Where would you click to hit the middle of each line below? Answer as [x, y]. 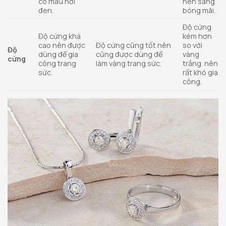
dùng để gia [59, 54]
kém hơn [197, 36]
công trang [58, 64]
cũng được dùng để [129, 54]
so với [193, 45]
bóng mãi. [200, 11]
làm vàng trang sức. [130, 64]
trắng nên [201, 64]
